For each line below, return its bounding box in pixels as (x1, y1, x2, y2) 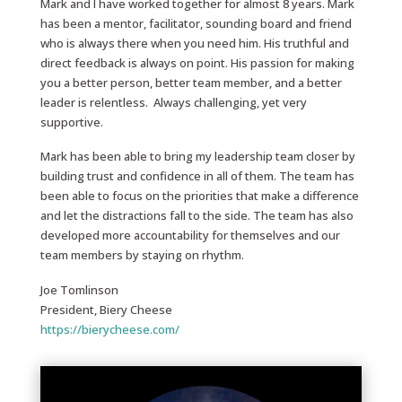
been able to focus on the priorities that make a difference (39, 188, 359, 205)
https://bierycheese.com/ (39, 320, 179, 337)
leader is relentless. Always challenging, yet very (39, 94, 307, 111)
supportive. (39, 114, 103, 131)
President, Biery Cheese (39, 301, 172, 318)
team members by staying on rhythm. (39, 247, 244, 264)
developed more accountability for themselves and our (39, 227, 340, 244)
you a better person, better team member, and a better (39, 74, 342, 92)
